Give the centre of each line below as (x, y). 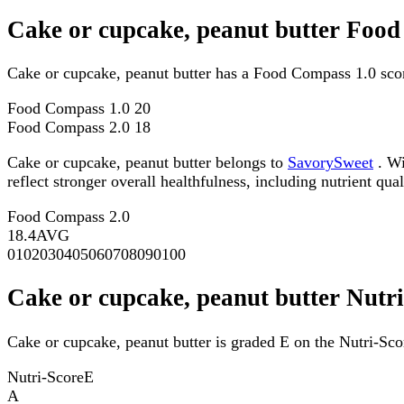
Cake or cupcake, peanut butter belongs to (147, 163)
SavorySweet (331, 163)
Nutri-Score (46, 376)
